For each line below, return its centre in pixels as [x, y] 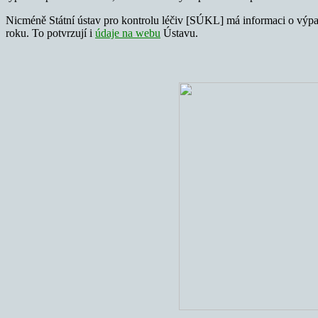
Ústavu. [179, 33]
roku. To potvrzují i [50, 33]
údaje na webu [128, 33]
